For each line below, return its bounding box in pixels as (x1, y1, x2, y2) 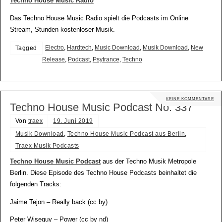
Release (42, 56, 65, 63)
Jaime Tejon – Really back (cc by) (9, 198, 108, 206)
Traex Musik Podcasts (15, 142, 79, 150)
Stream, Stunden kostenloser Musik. (9, 26, 115, 33)
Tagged (15, 45, 37, 52)
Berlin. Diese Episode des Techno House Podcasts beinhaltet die (9, 169, 197, 177)
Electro (45, 44, 64, 52)
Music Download (94, 44, 140, 52)
